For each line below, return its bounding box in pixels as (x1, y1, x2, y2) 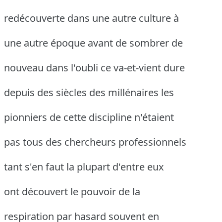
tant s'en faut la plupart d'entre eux (4, 160, 164, 174)
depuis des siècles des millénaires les (4, 86, 174, 100)
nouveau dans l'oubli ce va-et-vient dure (4, 61, 185, 75)
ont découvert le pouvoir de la (4, 185, 140, 199)
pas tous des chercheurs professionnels (4, 135, 186, 149)
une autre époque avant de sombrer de (4, 36, 183, 50)
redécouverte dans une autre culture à (4, 11, 179, 25)
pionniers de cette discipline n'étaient (4, 111, 174, 124)
